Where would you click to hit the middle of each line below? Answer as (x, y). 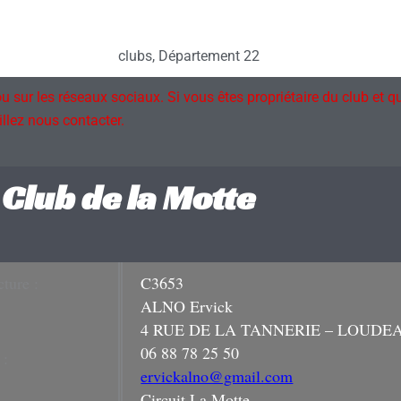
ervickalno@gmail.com (217, 376)
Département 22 (209, 56)
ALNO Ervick (187, 307)
